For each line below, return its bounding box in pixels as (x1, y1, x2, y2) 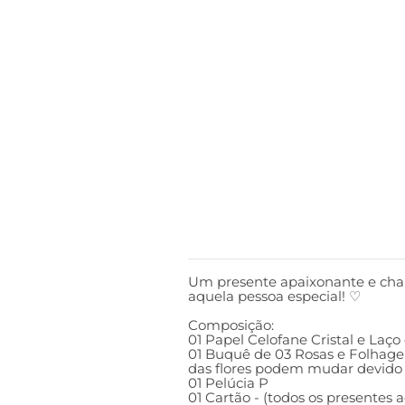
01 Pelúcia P (188, 374, 268, 391)
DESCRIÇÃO (188, 230, 278, 247)
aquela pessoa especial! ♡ (188, 287, 361, 305)
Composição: (188, 316, 274, 334)
